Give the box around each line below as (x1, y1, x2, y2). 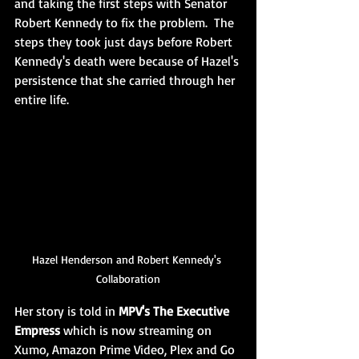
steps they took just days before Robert (14, 33, 236, 50)
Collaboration (96, 271, 160, 285)
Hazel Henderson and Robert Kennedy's (32, 252, 224, 266)
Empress (14, 321, 60, 338)
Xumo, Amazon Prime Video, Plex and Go (14, 341, 238, 357)
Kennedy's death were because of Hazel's (14, 52, 242, 69)
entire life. (14, 91, 72, 107)
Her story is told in (14, 302, 119, 319)
